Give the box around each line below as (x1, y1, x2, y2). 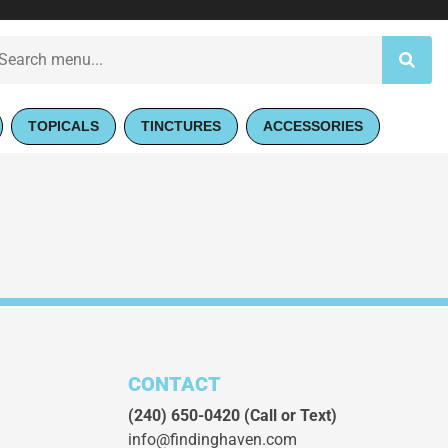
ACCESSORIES (263, 118, 363, 134)
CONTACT (127, 372, 221, 396)
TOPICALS (28, 118, 99, 134)
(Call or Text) (239, 406, 337, 425)
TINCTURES (141, 118, 221, 134)
